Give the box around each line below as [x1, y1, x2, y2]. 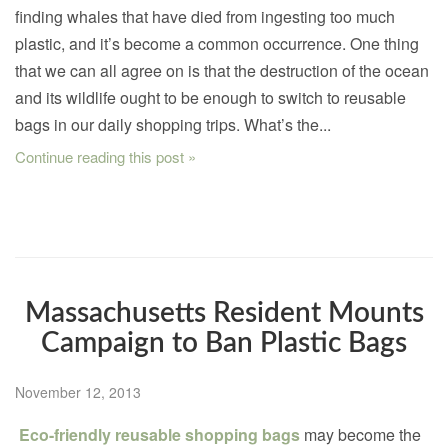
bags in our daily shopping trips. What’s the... [15, 113, 331, 137]
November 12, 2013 [15, 382, 141, 403]
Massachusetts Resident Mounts [24, 299, 424, 328]
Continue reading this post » [15, 146, 196, 168]
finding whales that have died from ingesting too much [15, 5, 395, 29]
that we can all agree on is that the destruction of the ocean [15, 59, 429, 83]
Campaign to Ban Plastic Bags [41, 329, 407, 358]
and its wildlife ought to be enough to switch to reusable [15, 86, 406, 110]
